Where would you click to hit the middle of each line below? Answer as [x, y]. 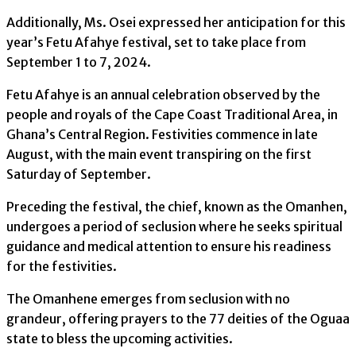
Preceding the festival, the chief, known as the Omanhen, [177, 207]
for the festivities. [62, 267]
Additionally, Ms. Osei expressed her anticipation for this [176, 23]
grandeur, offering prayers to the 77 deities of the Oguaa [178, 319]
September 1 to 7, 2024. [79, 62]
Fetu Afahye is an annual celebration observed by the [163, 95]
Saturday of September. [79, 174]
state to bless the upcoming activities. [120, 339]
